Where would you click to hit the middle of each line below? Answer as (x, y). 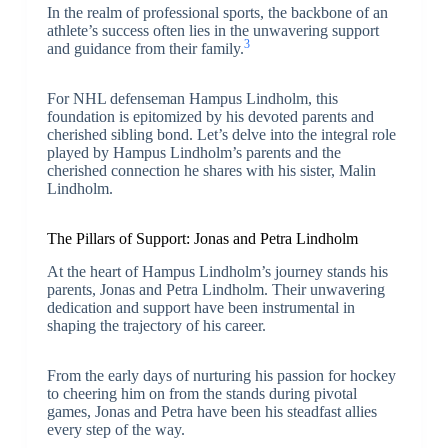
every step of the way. (115, 429)
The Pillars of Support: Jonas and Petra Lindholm (202, 238)
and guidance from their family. (145, 48)
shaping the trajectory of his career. (156, 325)
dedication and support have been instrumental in (200, 307)
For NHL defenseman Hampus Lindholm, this (192, 98)
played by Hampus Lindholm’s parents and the (193, 152)
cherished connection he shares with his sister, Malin (211, 170)
